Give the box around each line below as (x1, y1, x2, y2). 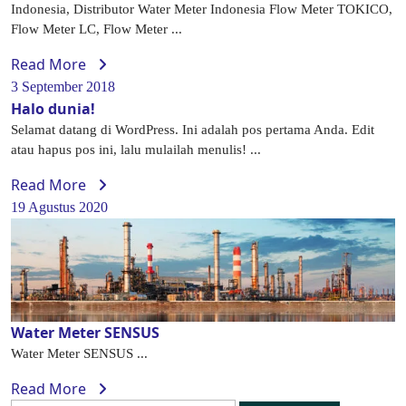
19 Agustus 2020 (11, 198, 108, 215)
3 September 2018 (11, 78, 115, 94)
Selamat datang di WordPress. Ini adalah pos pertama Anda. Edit (11, 121, 374, 137)
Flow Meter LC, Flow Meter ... (11, 21, 182, 36)
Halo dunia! (11, 98, 95, 119)
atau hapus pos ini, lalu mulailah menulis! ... (11, 141, 261, 157)
